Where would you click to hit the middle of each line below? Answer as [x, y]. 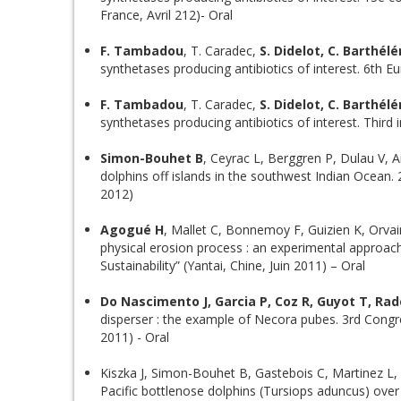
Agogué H [132, 230]
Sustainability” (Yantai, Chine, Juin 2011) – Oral [233, 265]
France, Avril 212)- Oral [166, 15]
